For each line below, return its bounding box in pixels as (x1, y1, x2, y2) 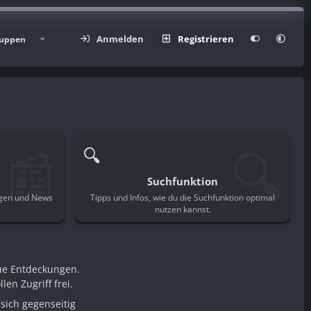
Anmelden (96, 32, 144, 45)
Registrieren (178, 32, 234, 45)
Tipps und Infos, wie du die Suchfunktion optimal (90, 192, 276, 203)
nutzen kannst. (154, 203, 211, 215)
